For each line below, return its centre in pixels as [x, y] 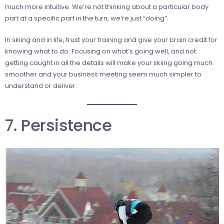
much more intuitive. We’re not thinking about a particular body [107, 6]
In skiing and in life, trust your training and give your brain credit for [111, 39]
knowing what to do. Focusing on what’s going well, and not [100, 51]
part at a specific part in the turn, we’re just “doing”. [87, 18]
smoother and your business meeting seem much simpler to [103, 74]
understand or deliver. [41, 85]
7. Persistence [58, 125]
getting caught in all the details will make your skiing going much [109, 62]
